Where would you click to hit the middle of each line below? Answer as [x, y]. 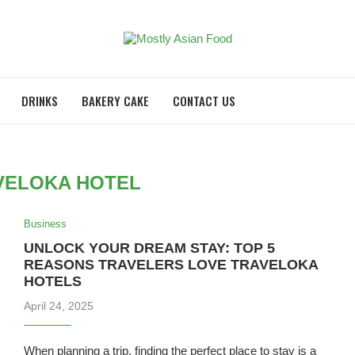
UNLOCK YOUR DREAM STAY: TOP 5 [149, 248]
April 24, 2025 [58, 306]
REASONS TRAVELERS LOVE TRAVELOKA [170, 265]
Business [45, 224]
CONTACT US [204, 101]
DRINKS [40, 101]
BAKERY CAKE [115, 101]
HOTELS [52, 281]
